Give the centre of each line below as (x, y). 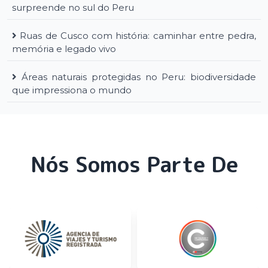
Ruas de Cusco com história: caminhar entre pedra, (138, 36)
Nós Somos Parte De (134, 165)
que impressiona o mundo (72, 90)
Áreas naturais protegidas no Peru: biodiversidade (139, 77)
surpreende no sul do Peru (73, 8)
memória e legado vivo (64, 49)
